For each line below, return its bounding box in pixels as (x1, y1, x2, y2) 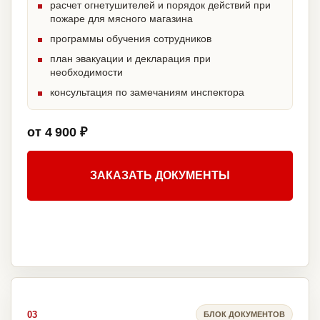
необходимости (50, 66, 123, 79)
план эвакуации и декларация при (50, 53, 211, 65)
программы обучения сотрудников (50, 33, 211, 45)
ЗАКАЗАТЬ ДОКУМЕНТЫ (90, 169, 230, 182)
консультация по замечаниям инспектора (50, 86, 244, 99)
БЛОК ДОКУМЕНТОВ (204, 309, 285, 319)
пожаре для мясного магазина (50, 13, 193, 25)
